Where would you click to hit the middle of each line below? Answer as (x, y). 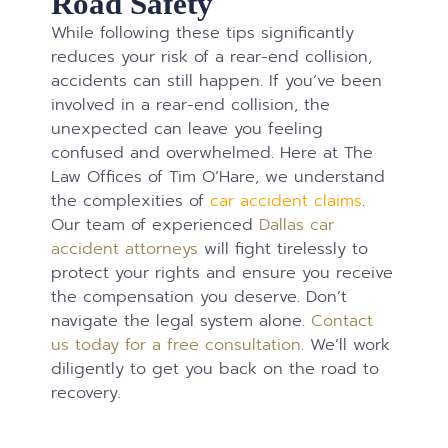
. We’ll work (346, 345)
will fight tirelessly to (283, 249)
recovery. (86, 393)
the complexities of (131, 201)
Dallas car (297, 225)
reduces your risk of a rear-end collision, (212, 57)
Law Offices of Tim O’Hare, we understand (218, 177)
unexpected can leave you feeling (187, 129)
